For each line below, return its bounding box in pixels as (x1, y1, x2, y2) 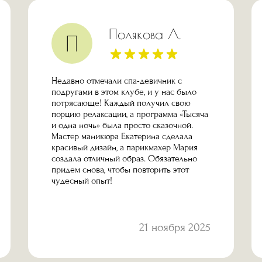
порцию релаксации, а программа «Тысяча (51, 109, 208, 120)
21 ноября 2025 (139, 221, 211, 235)
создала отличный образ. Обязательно (51, 153, 197, 164)
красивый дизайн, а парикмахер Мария (51, 142, 198, 153)
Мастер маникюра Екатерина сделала (51, 131, 192, 142)
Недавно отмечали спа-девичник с (51, 75, 182, 87)
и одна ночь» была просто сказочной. (51, 120, 193, 131)
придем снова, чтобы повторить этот (51, 164, 189, 175)
